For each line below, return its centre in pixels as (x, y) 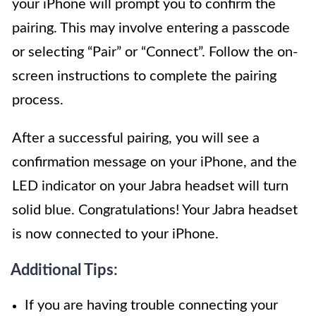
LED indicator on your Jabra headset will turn (150, 187)
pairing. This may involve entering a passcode (151, 29)
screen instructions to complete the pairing (144, 77)
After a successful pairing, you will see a (136, 139)
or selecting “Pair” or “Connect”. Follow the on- (155, 53)
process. (38, 101)
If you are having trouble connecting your (151, 306)
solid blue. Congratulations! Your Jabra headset (155, 211)
